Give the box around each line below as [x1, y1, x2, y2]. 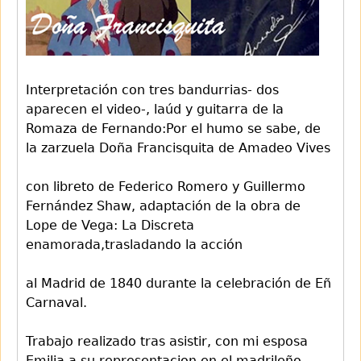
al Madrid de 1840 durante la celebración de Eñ [26, 275, 331, 291]
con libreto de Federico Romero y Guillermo [26, 178, 305, 194]
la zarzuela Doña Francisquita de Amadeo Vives [26, 139, 330, 156]
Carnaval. [26, 294, 87, 310]
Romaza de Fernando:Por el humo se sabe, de [26, 120, 321, 136]
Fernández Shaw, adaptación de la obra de [26, 197, 301, 214]
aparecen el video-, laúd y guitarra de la [26, 101, 284, 117]
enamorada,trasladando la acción [26, 236, 243, 252]
